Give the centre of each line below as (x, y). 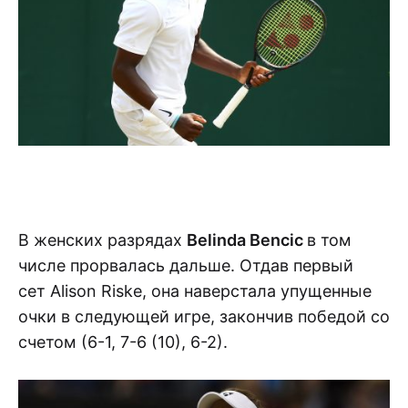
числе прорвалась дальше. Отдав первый (186, 265)
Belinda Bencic (247, 240)
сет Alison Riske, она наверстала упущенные (195, 291)
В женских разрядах (102, 240)
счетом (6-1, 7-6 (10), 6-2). (123, 342)
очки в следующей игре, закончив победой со (204, 316)
